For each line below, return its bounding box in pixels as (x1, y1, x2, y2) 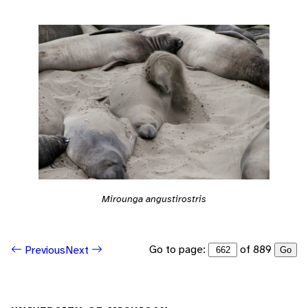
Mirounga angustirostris (102, 192, 206, 205)
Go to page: (149, 242, 208, 256)
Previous (22, 242, 65, 257)
